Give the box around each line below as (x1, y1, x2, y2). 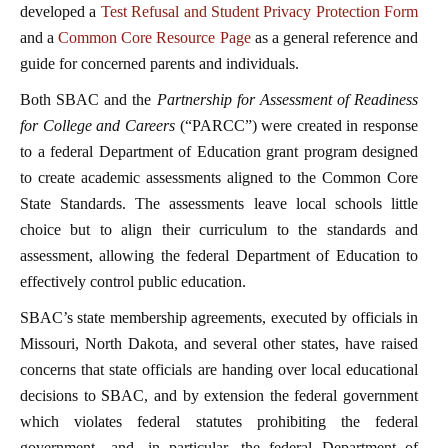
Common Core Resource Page (58, 28, 251, 46)
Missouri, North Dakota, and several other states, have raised (20, 334, 418, 352)
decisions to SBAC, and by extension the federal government (20, 386, 418, 404)
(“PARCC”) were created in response (179, 116, 418, 134)
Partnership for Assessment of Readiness (156, 90, 418, 108)
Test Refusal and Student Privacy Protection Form (100, 2, 418, 20)
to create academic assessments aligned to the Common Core (20, 168, 418, 186)
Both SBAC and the (20, 90, 157, 108)
